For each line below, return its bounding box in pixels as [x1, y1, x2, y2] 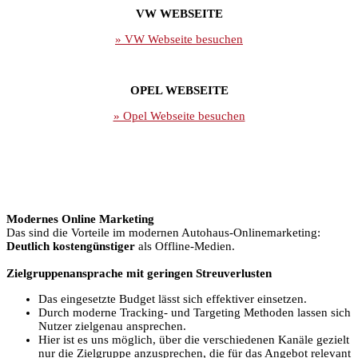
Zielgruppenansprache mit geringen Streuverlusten [6, 267, 272, 280]
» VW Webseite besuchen [115, 33, 243, 46]
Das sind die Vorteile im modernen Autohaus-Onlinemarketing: [6, 226, 320, 240]
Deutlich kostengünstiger [6, 240, 135, 253]
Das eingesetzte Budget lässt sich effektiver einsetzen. [38, 292, 307, 306]
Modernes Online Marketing [6, 213, 154, 226]
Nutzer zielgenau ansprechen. [38, 320, 186, 333]
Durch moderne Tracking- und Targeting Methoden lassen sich [38, 306, 351, 320]
